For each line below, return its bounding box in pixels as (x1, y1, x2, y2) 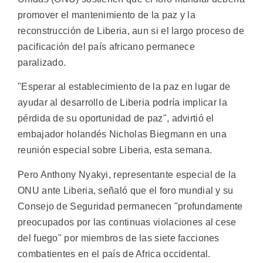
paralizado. (18, 58, 66, 68)
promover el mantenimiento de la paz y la (18, 10, 195, 20)
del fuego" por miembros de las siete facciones (18, 232, 220, 243)
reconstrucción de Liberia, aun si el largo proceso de (18, 26, 244, 36)
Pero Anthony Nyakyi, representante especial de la (18, 169, 237, 180)
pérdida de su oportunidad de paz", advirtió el (18, 113, 214, 124)
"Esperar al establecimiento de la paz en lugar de (18, 82, 231, 92)
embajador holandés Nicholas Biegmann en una (18, 129, 227, 140)
